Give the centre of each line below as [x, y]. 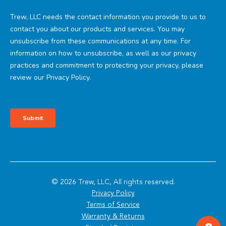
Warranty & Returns [113, 216]
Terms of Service [113, 204]
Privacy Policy [113, 193]
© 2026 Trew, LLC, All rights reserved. [113, 182]
